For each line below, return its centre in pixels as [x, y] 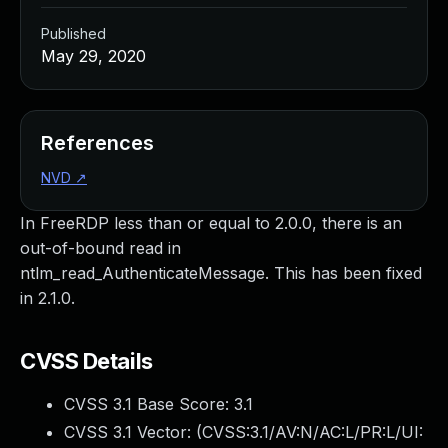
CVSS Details [86, 361]
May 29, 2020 [93, 56]
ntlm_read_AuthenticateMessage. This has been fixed [221, 273]
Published [73, 33]
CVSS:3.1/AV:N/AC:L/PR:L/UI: [312, 432]
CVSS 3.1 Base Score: [149, 404]
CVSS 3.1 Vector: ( [133, 432]
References [97, 143]
